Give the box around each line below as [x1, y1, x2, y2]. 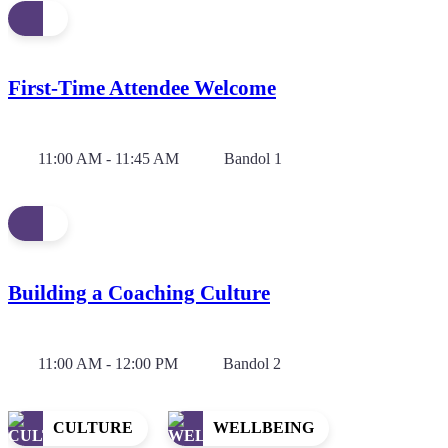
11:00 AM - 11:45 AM [38, 149, 179, 167]
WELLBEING [213, 419, 314, 437]
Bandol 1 [224, 149, 282, 167]
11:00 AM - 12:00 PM [38, 354, 178, 372]
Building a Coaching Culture [8, 280, 270, 305]
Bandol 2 [223, 354, 281, 372]
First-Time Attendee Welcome [8, 75, 276, 100]
